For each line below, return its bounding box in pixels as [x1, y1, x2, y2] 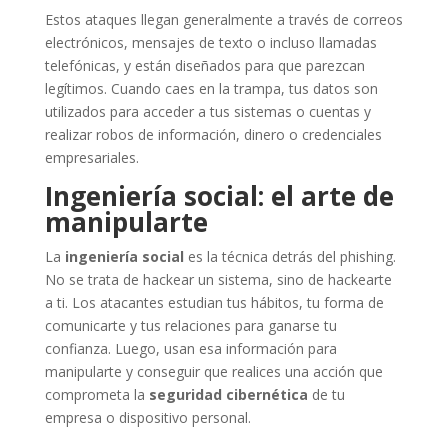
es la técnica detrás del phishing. [183, 246, 396, 266]
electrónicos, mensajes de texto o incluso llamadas [44, 32, 377, 52]
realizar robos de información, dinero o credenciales [44, 124, 382, 144]
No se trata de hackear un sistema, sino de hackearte [44, 269, 392, 289]
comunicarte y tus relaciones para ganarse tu [44, 315, 337, 335]
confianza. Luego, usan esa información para [44, 338, 337, 358]
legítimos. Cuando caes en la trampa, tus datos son [44, 78, 378, 98]
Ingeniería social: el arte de [44, 177, 394, 214]
